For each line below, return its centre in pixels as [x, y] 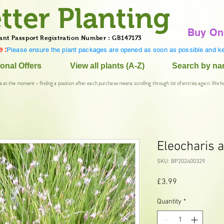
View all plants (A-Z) [107, 66]
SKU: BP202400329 [181, 161]
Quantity [169, 202]
